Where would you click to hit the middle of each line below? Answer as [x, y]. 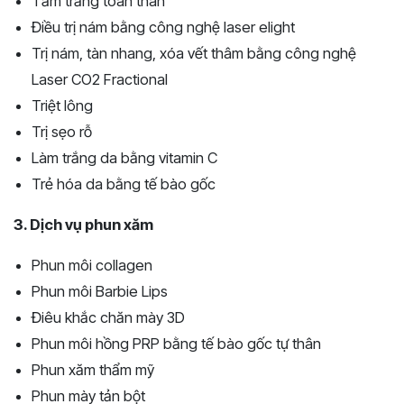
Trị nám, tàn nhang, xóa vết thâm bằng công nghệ [194, 53]
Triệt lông [62, 105]
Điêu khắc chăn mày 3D [108, 317]
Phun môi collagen [92, 265]
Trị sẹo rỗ [62, 131]
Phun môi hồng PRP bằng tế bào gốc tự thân [176, 343]
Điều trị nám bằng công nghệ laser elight [163, 27]
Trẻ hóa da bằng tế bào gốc [124, 184]
